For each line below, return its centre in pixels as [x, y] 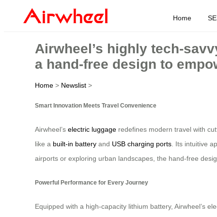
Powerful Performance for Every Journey [92, 182]
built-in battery [75, 144]
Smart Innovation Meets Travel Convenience [96, 105]
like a [44, 144]
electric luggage [92, 130]
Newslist [74, 85]
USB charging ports [142, 144]
